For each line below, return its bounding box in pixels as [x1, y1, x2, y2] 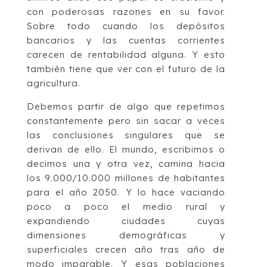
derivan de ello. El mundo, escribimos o [26, 143, 226, 155]
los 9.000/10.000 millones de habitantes [26, 172, 226, 184]
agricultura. [26, 77, 80, 89]
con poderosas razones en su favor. [26, 5, 226, 17]
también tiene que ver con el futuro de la [26, 63, 226, 74]
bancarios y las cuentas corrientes [26, 34, 226, 46]
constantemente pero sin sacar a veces [26, 114, 226, 126]
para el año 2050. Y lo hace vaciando [26, 186, 226, 198]
